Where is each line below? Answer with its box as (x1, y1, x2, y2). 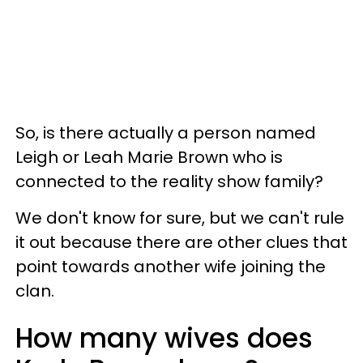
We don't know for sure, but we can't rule (15, 206, 344, 229)
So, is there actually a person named (15, 121, 316, 144)
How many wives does (15, 318, 313, 357)
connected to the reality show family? (15, 169, 323, 193)
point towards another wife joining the (15, 254, 326, 278)
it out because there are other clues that (15, 230, 348, 254)
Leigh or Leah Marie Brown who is (15, 145, 283, 169)
